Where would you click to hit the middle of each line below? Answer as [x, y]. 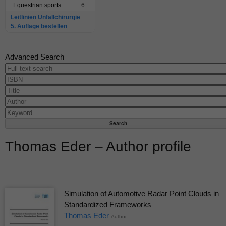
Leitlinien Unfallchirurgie [45, 17]
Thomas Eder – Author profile [98, 147]
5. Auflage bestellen [39, 26]
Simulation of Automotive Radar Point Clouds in [141, 194]
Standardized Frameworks [107, 205]
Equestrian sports [37, 5]
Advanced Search [35, 57]
